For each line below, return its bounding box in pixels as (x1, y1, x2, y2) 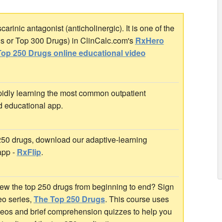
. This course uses (105, 193, 169, 205)
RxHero (135, 35, 164, 46)
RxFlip (16, 146, 41, 158)
